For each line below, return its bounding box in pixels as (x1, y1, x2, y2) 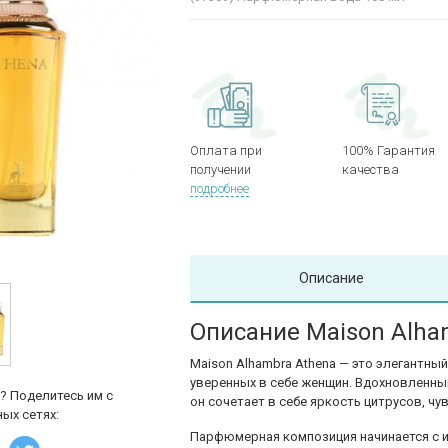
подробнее (190, 181, 250, 196)
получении (190, 162, 252, 177)
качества (341, 162, 399, 177)
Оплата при (190, 143, 263, 158)
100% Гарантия (341, 143, 435, 158)
